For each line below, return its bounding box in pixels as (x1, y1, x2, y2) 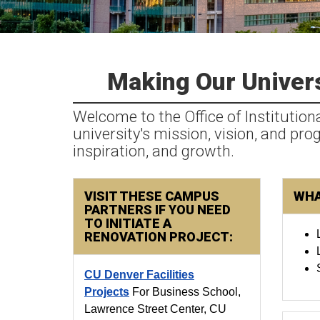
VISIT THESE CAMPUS (84, 189, 219, 204)
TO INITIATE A (84, 216, 171, 231)
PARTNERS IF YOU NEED (84, 202, 231, 217)
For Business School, (132, 286, 241, 298)
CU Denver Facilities (84, 269, 194, 281)
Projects (84, 286, 129, 298)
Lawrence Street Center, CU (84, 303, 226, 315)
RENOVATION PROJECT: (84, 229, 233, 244)
